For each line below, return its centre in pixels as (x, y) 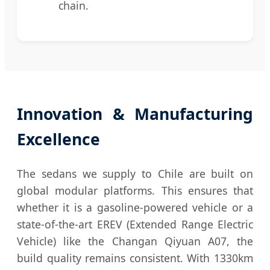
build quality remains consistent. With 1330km (135, 258)
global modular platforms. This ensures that (135, 190)
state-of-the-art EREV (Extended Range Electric (135, 224)
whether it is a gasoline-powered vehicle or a (135, 207)
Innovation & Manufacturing (135, 114)
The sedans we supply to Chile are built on (135, 173)
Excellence (58, 139)
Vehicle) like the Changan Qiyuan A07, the (135, 241)
